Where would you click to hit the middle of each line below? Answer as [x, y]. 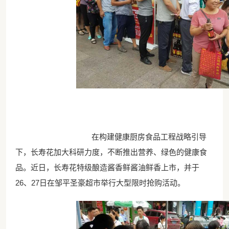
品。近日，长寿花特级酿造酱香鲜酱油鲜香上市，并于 [107, 168]
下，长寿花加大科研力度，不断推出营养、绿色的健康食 [111, 152]
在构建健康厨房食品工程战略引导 [141, 137]
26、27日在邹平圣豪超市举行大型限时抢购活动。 [100, 183]
